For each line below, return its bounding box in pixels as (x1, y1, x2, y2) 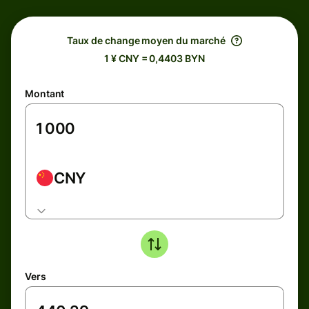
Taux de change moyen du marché (66, 34, 226, 46)
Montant (25, 88, 65, 99)
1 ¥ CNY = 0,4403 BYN (104, 52, 205, 64)
